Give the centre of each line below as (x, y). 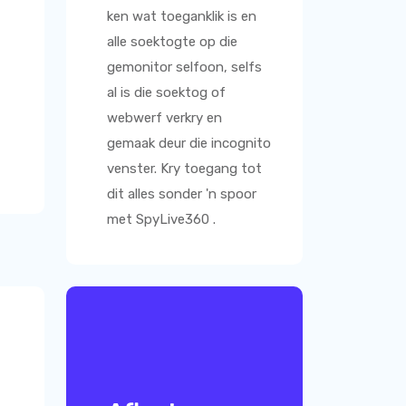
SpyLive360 (174, 219)
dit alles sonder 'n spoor (182, 194)
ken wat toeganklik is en (182, 16)
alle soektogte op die (172, 42)
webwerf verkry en (164, 118)
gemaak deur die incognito (189, 143)
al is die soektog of (166, 92)
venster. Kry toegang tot (184, 169)
